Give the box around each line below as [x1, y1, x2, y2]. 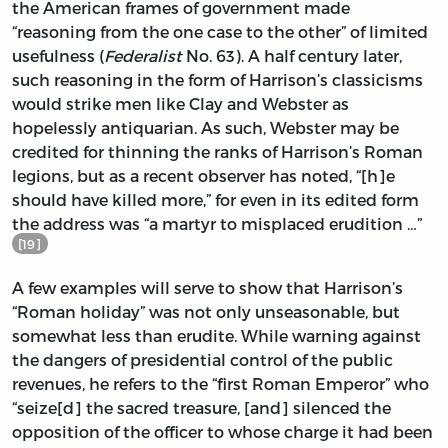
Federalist [104, 46, 182, 66]
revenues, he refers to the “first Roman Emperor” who [12, 374, 429, 394]
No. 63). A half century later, [182, 46, 402, 66]
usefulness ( [12, 46, 104, 66]
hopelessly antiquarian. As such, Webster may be [12, 118, 399, 138]
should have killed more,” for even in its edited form [12, 190, 419, 210]
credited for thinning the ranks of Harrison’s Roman [12, 142, 423, 162]
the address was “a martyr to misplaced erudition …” [12, 214, 422, 234]
